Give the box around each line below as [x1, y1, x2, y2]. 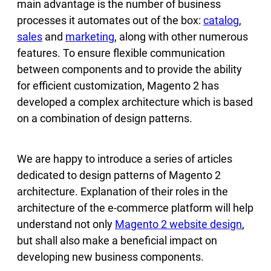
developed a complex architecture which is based [17, 95, 253, 108]
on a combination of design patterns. [17, 111, 192, 125]
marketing [65, 30, 114, 43]
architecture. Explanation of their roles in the [17, 184, 228, 198]
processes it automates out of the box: [17, 13, 203, 27]
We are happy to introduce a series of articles [17, 152, 232, 165]
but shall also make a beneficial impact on [17, 233, 217, 247]
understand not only [17, 217, 115, 230]
